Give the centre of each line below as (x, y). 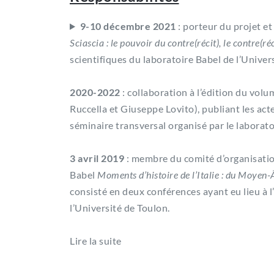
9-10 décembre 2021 (128, 26)
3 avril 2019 (97, 158)
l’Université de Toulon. (120, 207)
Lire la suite (96, 240)
